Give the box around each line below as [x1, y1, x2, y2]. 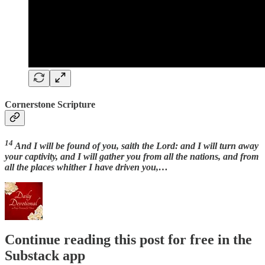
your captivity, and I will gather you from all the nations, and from [5, 151, 258, 162]
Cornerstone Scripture [5, 99, 95, 109]
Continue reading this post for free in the [5, 232, 252, 248]
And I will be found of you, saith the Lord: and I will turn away [15, 141, 258, 151]
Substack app [5, 248, 85, 264]
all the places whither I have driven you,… [5, 162, 168, 173]
